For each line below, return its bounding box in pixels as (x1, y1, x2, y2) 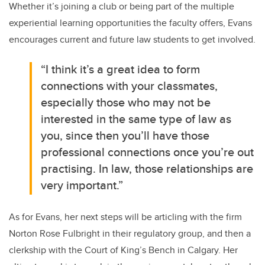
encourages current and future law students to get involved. (9, 33, 256, 47)
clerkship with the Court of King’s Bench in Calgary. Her (9, 243, 238, 257)
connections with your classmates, (41, 77, 218, 95)
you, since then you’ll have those (41, 127, 210, 144)
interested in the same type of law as (41, 110, 232, 128)
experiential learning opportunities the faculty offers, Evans (9, 16, 252, 30)
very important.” (41, 176, 124, 194)
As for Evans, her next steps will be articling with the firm (9, 210, 242, 224)
